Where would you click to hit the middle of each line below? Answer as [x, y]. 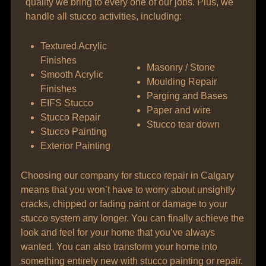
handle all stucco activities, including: [103, 16]
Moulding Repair [181, 82]
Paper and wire [178, 110]
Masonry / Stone [180, 67]
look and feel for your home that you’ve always [118, 232]
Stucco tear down [183, 124]
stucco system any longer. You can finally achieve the [132, 218]
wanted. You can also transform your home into [119, 247]
